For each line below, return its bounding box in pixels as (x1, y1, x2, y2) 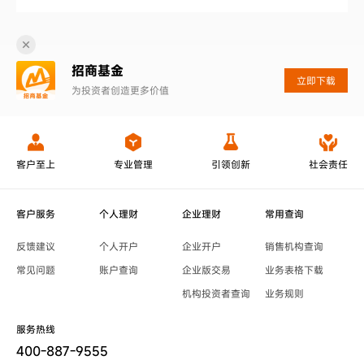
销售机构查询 (265, 240, 323, 253)
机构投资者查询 (182, 287, 250, 300)
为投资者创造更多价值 (71, 84, 169, 97)
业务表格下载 (265, 263, 323, 276)
